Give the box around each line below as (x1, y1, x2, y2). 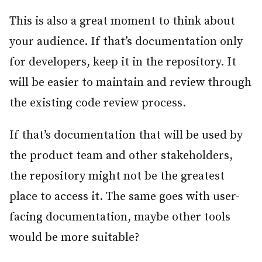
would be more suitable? (9, 230, 139, 246)
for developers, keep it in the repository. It (9, 55, 236, 70)
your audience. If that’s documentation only (9, 35, 243, 50)
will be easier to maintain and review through (9, 75, 251, 91)
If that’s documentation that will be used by (9, 128, 243, 143)
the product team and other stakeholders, (9, 149, 233, 164)
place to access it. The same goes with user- (9, 189, 240, 205)
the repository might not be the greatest (9, 169, 225, 184)
